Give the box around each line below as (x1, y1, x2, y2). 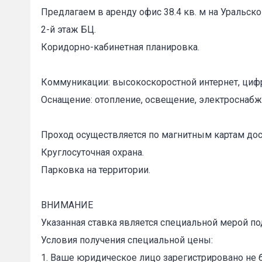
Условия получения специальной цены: (41, 235, 213, 246)
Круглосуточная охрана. (41, 147, 144, 158)
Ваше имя (218, 188, 256, 198)
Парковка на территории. (41, 164, 150, 175)
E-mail (218, 235, 243, 245)
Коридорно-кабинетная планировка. (41, 42, 199, 53)
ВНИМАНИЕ (41, 199, 93, 211)
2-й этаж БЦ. (41, 24, 96, 35)
